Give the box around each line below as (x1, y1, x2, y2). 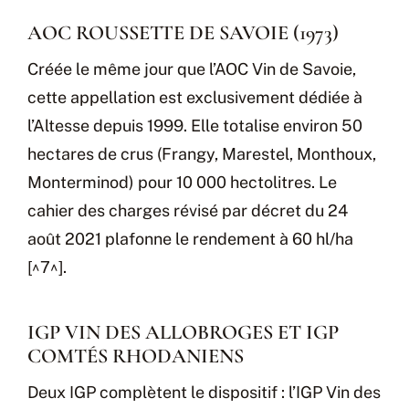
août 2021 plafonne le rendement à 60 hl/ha (27, 229, 353, 249)
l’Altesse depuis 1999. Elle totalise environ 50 (27, 116, 362, 136)
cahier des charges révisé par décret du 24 (27, 201, 348, 221)
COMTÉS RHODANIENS (27, 342, 244, 368)
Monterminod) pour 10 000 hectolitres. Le (27, 173, 337, 193)
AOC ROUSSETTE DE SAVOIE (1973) (27, 20, 339, 46)
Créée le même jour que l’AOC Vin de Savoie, (27, 59, 356, 79)
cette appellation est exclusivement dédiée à (27, 88, 362, 108)
